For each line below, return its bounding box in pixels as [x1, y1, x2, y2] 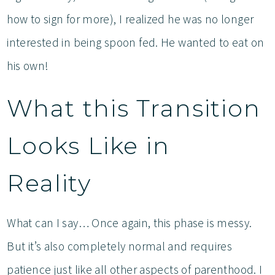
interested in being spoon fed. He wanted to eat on [7, 34, 265, 50]
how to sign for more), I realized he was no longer [7, 11, 254, 26]
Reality [7, 168, 99, 198]
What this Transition [7, 93, 261, 123]
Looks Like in [7, 131, 171, 160]
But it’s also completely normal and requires [7, 238, 233, 254]
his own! [7, 58, 52, 73]
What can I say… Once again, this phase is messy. [7, 215, 252, 230]
